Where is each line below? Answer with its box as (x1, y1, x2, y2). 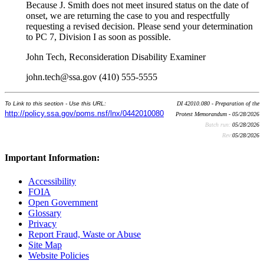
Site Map (28, 239, 62, 250)
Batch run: (205, 121, 232, 128)
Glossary (28, 207, 61, 218)
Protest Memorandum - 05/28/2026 (176, 111, 259, 118)
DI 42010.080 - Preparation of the (177, 100, 259, 107)
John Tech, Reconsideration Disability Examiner (26, 52, 206, 62)
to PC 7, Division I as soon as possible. (26, 32, 171, 42)
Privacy (28, 218, 57, 229)
